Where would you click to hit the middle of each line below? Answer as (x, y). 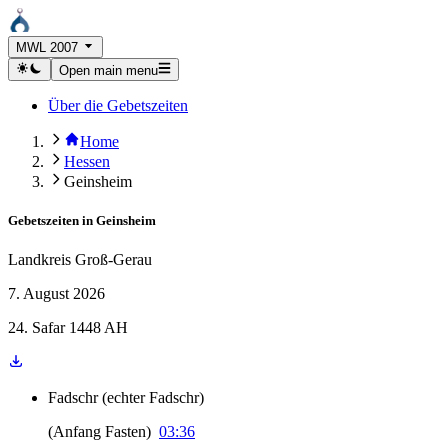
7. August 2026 (56, 293)
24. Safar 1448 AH (68, 327)
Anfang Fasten (99, 431)
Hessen (87, 161)
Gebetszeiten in (50, 220)
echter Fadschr (153, 397)
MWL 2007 (47, 48)
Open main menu (108, 70)
